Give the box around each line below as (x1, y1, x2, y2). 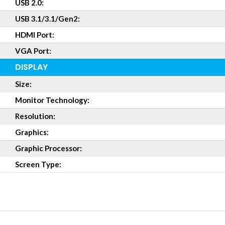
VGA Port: (15, 46, 51, 55)
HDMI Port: (15, 30, 54, 39)
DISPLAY (15, 61, 48, 73)
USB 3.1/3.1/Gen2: (15, 14, 80, 23)
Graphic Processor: (15, 144, 82, 153)
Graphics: (15, 128, 49, 137)
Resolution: (15, 111, 55, 121)
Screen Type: (15, 160, 61, 169)
